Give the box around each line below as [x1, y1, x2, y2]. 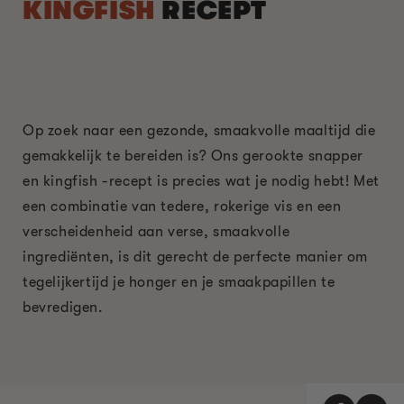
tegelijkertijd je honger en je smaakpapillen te [23, 273, 335, 290]
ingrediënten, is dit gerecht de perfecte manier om [23, 248, 369, 265]
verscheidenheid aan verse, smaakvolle [23, 223, 290, 240]
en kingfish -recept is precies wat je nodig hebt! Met [23, 172, 380, 189]
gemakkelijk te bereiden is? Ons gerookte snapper [23, 147, 363, 164]
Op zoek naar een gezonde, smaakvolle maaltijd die [23, 122, 376, 139]
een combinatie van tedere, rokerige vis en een [23, 197, 342, 215]
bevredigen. [23, 298, 104, 316]
